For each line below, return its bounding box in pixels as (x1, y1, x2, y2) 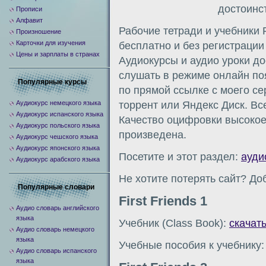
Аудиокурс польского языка (16, 122, 100, 129)
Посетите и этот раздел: (119, 151, 241, 163)
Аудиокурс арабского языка (16, 156, 100, 163)
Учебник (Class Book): (119, 217, 229, 229)
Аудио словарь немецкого (16, 226, 94, 233)
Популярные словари (18, 183, 94, 191)
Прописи (16, 5, 42, 12)
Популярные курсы (18, 78, 87, 86)
